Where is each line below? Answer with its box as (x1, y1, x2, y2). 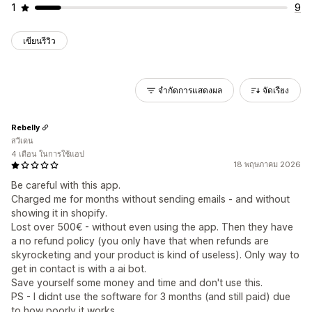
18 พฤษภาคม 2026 (233, 159, 301, 169)
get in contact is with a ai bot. (11, 263, 146, 274)
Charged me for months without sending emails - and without (11, 193, 290, 205)
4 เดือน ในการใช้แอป (11, 149, 84, 159)
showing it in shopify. (11, 207, 107, 219)
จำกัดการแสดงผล (158, 85, 222, 95)
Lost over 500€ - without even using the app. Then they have (11, 221, 293, 233)
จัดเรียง (263, 85, 289, 95)
